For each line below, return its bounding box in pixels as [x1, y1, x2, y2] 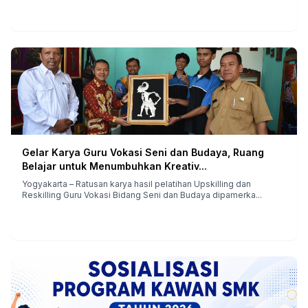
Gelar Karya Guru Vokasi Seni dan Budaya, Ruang [22, 146, 264, 158]
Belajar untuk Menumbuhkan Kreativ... [22, 159, 207, 172]
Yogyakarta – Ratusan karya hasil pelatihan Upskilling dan [22, 178, 251, 189]
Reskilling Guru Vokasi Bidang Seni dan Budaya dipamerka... [63, 189, 262, 200]
